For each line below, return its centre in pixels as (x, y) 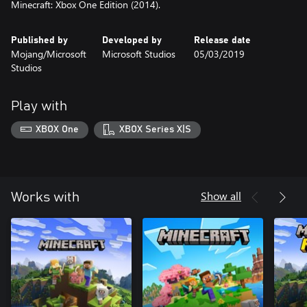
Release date (222, 40)
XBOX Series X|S (155, 130)
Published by (39, 40)
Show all (221, 196)
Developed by (132, 40)
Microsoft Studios (139, 53)
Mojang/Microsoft (49, 53)
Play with (39, 106)
